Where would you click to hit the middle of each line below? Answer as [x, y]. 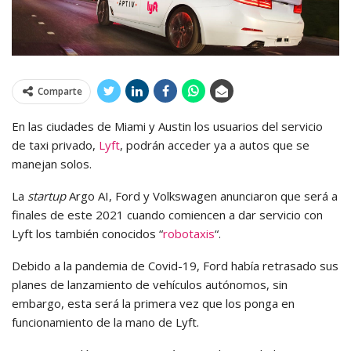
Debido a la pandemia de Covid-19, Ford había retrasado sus [175, 265]
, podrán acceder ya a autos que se [215, 145]
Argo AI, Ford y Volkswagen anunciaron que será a [202, 195]
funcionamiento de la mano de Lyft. [105, 322]
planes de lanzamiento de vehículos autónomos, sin [150, 284]
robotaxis [189, 233]
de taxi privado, [55, 145]
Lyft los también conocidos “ [87, 233]
